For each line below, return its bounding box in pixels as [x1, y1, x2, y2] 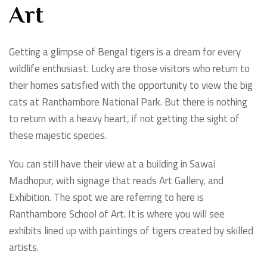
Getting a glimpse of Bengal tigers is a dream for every [9, 44, 241, 60]
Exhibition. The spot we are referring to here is [9, 190, 204, 206]
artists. [9, 240, 39, 256]
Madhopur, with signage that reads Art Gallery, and [9, 173, 223, 189]
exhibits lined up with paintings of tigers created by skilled [9, 223, 253, 239]
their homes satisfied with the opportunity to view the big [9, 77, 253, 94]
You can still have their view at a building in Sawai [9, 156, 215, 172]
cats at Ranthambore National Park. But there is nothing [9, 94, 247, 110]
